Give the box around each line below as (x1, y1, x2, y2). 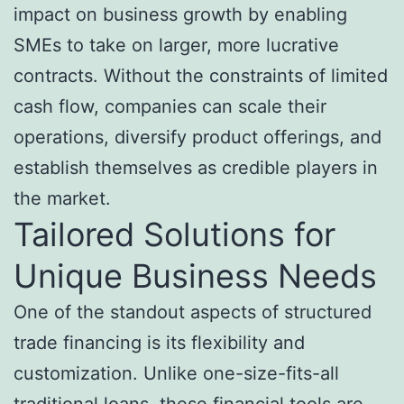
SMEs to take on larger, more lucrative (14, 34, 339, 57)
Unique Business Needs (14, 256, 377, 297)
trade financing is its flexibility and (14, 332, 305, 354)
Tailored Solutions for (14, 215, 335, 255)
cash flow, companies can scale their (14, 96, 326, 118)
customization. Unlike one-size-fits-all (14, 363, 339, 385)
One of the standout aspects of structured (14, 301, 372, 324)
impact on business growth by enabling (14, 4, 347, 26)
